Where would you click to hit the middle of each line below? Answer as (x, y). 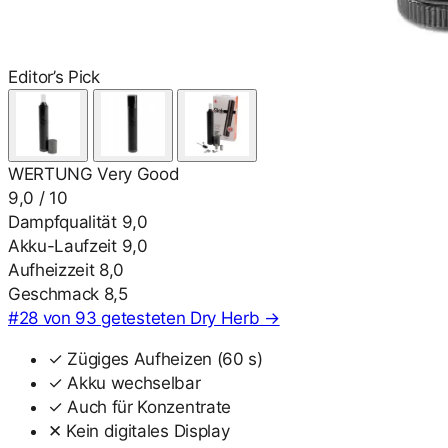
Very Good (138, 174)
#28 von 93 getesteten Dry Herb (136, 318)
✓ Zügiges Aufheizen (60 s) (155, 359)
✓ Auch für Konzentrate (139, 407)
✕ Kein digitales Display (139, 431)
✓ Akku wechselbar (124, 383)
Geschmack (54, 294)
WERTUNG (50, 174)
